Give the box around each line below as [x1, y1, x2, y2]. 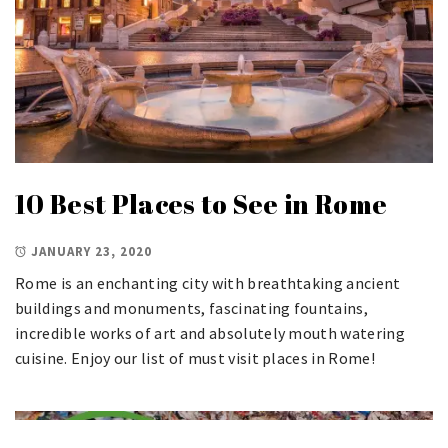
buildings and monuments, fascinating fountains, [15, 298, 369, 319]
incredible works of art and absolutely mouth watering [15, 323, 405, 344]
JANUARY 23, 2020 [31, 243, 152, 261]
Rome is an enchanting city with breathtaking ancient [15, 273, 401, 294]
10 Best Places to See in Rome [15, 185, 388, 222]
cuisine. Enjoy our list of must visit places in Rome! [15, 348, 375, 369]
